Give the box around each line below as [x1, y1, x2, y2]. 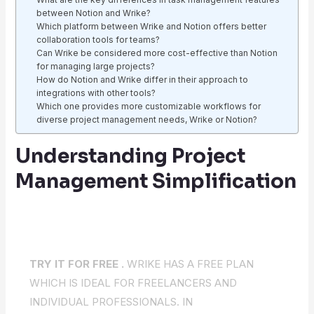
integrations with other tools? [36, 88, 156, 98]
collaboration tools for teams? [36, 34, 161, 45]
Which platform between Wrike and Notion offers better [36, 21, 267, 32]
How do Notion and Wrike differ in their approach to [36, 74, 249, 85]
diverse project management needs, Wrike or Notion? [36, 114, 258, 125]
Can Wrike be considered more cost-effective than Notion [36, 48, 278, 58]
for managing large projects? [36, 61, 156, 71]
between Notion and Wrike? [36, 8, 151, 18]
